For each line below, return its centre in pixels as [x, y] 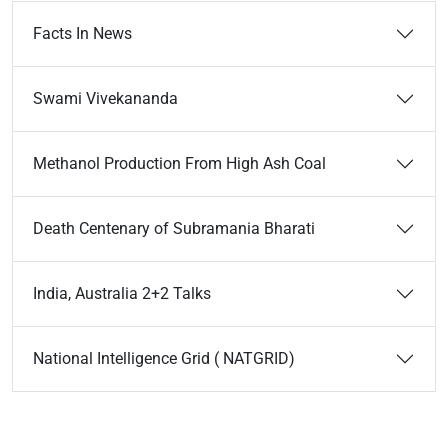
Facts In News [82, 33]
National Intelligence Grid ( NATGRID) [164, 358]
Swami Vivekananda [105, 98]
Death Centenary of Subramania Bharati [174, 228]
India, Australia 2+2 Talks [122, 293]
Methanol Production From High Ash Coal [179, 163]
